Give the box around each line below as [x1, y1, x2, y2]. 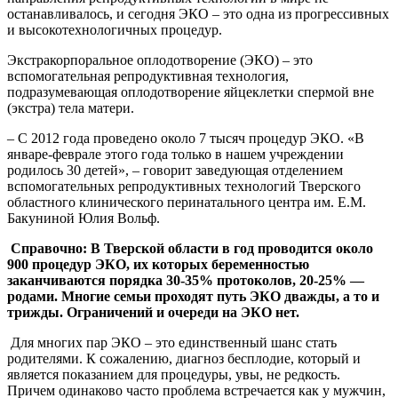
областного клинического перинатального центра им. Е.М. [7, 194, 366, 210]
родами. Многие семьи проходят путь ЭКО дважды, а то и [7, 288, 379, 304]
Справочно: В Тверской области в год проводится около [11, 240, 373, 256]
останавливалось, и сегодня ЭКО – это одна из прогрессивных [7, 5, 389, 21]
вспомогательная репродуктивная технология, [7, 68, 289, 84]
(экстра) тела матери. [7, 99, 134, 115]
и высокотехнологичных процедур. [7, 21, 222, 37]
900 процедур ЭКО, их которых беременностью [7, 256, 309, 272]
